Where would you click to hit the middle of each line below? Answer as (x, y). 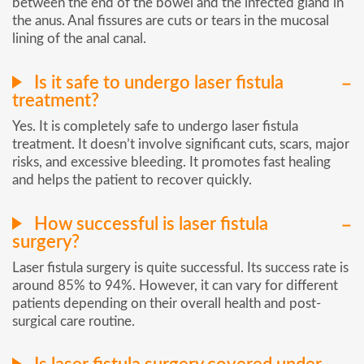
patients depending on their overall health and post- (167, 303)
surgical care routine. (74, 321)
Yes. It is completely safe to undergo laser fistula (155, 126)
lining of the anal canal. (79, 39)
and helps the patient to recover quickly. (132, 180)
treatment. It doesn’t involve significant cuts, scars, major (181, 144)
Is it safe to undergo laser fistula (157, 82)
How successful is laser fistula (149, 224)
